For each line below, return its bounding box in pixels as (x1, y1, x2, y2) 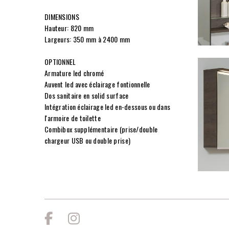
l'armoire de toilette (44, 112, 103, 124)
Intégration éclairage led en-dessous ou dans (44, 101, 171, 112)
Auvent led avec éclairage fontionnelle (44, 79, 152, 90)
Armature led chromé (44, 67, 106, 79)
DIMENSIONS (44, 11, 79, 22)
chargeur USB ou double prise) (44, 135, 131, 146)
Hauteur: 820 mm (44, 22, 94, 34)
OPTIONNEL (44, 56, 76, 67)
